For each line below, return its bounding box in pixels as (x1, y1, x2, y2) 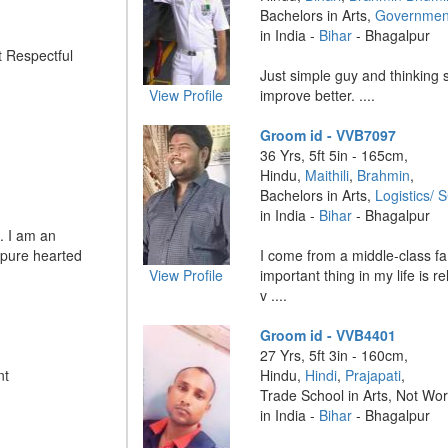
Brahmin (357, 165, 411, 185)
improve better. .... (260, 85, 376, 105)
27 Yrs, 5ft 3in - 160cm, (260, 345, 409, 365)
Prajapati (345, 365, 402, 385)
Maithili (305, 165, 350, 185)
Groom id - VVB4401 (260, 325, 397, 345)
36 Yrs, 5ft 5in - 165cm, (260, 145, 409, 165)
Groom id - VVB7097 (260, 125, 397, 145)
